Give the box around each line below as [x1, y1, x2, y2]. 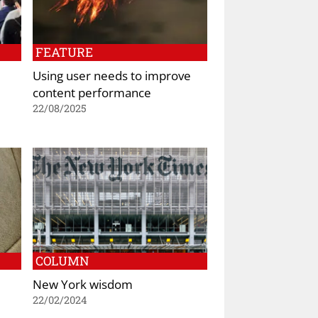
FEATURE [35, 44, 93, 61]
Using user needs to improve [33, 67, 191, 84]
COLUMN [35, 252, 89, 269]
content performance [33, 84, 151, 102]
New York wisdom [33, 275, 133, 292]
